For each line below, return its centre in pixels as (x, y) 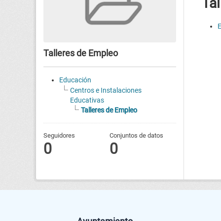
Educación (75, 80)
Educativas (87, 100)
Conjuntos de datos (137, 135)
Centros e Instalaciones (106, 90)
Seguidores (59, 135)
